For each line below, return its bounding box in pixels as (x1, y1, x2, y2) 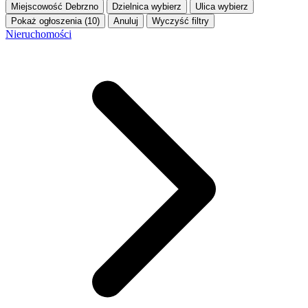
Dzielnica (112, 1, 148, 12)
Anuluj (113, 16, 138, 27)
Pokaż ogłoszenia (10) (11, 16, 100, 27)
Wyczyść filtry (152, 16, 209, 27)
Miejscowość (11, 1, 63, 12)
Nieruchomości (5, 28, 71, 41)
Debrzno (65, 1, 98, 12)
